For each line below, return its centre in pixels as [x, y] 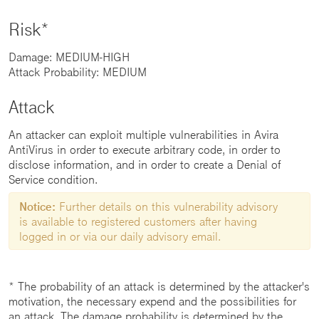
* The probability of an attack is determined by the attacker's [159, 286]
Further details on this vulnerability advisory [167, 206]
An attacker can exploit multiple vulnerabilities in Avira [143, 135]
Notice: [37, 206]
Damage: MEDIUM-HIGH [69, 57]
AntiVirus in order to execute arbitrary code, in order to [145, 150]
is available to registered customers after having [138, 221]
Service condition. [53, 179]
